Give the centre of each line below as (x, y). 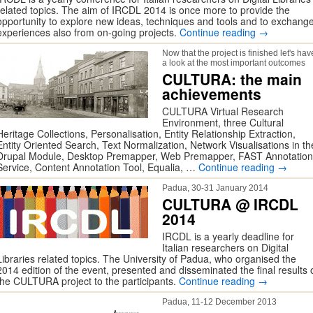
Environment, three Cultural (223, 122)
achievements (212, 94)
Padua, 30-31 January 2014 (215, 188)
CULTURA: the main (232, 79)
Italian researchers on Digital (225, 247)
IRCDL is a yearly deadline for (228, 236)
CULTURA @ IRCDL (230, 204)
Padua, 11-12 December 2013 (219, 302)
